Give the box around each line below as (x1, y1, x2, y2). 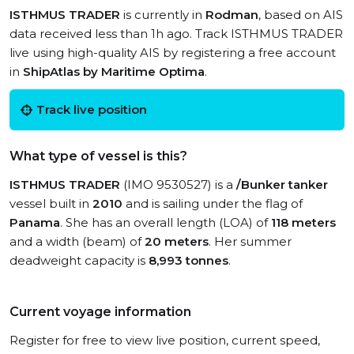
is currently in (120, 7, 205, 22)
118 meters (271, 215, 336, 230)
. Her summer (209, 234, 292, 249)
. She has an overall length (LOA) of (60, 215, 271, 230)
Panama (9, 215, 60, 230)
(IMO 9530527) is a (120, 177, 236, 192)
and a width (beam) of (9, 234, 145, 249)
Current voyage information (9, 304, 191, 319)
